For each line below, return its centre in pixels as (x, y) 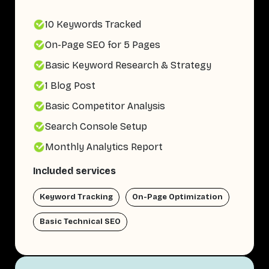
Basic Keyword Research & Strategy (128, 65)
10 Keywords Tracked (93, 25)
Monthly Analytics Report (104, 147)
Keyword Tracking (76, 197)
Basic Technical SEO (80, 222)
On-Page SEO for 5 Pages (103, 45)
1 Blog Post (70, 86)
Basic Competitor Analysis (105, 106)
